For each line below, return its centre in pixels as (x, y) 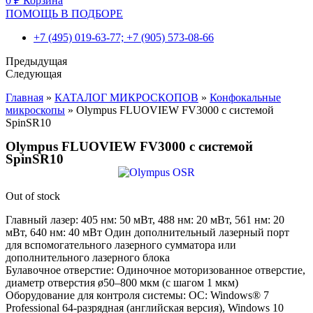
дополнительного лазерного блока (88, 258)
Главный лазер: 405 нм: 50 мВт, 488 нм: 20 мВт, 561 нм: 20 (145, 220)
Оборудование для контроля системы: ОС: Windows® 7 (137, 296)
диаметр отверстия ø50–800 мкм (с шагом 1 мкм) (122, 283)
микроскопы (35, 110)
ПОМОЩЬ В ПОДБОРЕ (64, 14)
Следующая (34, 74)
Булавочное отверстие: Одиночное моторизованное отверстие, (155, 270)
